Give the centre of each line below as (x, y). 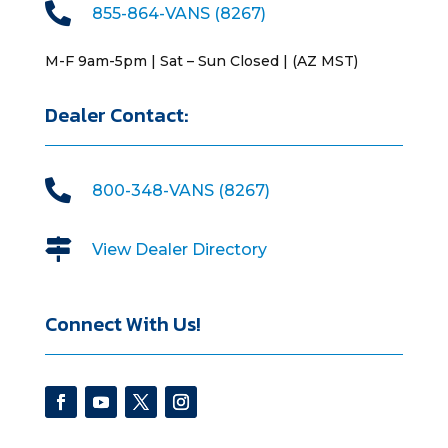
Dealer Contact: (116, 114)
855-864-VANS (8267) (178, 13)
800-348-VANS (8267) (180, 190)
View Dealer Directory (179, 249)
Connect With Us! (122, 323)
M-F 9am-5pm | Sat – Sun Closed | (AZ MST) (201, 60)
